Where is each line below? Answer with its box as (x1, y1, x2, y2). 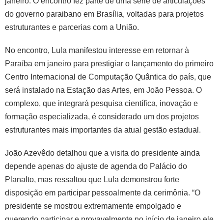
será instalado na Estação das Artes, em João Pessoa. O (5, 85, 202, 94)
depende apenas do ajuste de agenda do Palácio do (5, 162, 187, 170)
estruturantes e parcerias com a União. (5, 23, 139, 31)
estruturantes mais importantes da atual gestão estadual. (5, 125, 201, 134)
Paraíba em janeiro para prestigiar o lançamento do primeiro (5, 59, 214, 68)
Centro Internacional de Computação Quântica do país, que (5, 72, 211, 81)
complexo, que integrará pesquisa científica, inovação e (5, 99, 198, 108)
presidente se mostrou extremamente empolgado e (5, 201, 181, 210)
